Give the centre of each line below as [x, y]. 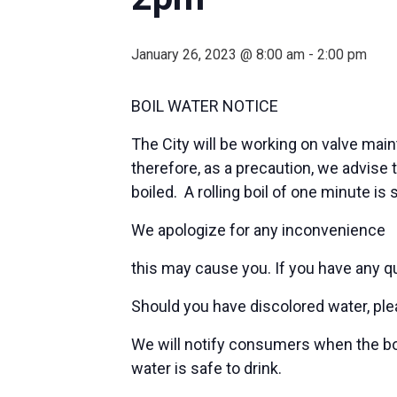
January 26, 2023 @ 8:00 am [218, 54]
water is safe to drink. [206, 368]
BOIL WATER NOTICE [205, 106]
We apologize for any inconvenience [258, 230]
